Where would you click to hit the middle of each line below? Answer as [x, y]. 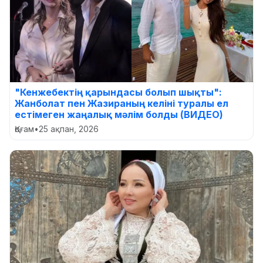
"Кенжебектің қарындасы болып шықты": [118, 92]
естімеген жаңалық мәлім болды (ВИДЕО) [119, 114]
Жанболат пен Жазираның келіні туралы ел [122, 103]
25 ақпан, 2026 [69, 129]
